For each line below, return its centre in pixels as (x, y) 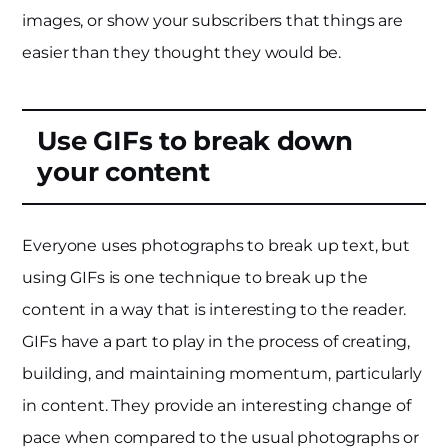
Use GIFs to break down (195, 141)
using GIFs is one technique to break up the (195, 278)
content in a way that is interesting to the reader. (214, 310)
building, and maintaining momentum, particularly (222, 374)
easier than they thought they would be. (182, 53)
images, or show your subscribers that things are (212, 21)
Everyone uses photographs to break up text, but (216, 246)
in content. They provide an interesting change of (216, 406)
